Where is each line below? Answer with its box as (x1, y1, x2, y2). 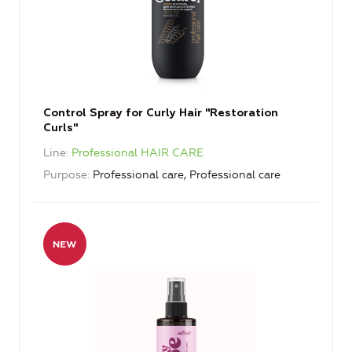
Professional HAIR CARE (71, 146, 203, 160)
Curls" (43, 123, 78, 134)
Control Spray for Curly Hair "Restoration (43, 108, 278, 119)
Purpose (43, 168, 87, 182)
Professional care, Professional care (93, 168, 280, 182)
